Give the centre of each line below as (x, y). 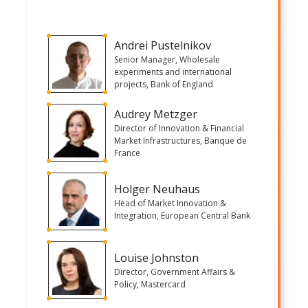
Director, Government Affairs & (175, 272)
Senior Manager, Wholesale (167, 59)
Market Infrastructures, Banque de (180, 140)
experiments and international (173, 71)
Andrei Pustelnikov (163, 45)
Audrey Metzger (156, 114)
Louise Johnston (156, 257)
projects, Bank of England (164, 84)
